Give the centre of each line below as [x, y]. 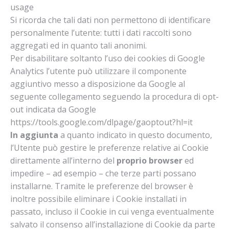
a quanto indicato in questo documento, [136, 135]
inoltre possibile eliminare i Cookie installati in [98, 199]
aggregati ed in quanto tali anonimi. [78, 45]
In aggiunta [35, 135]
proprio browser [151, 161]
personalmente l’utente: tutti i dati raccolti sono [101, 33]
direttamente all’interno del [63, 161]
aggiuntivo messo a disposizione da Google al [98, 84]
